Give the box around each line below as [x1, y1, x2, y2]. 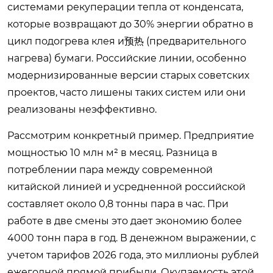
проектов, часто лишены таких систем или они [7, 87, 246, 98]
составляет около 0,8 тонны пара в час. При [7, 198, 229, 210]
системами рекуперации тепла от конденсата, [7, 1, 243, 13]
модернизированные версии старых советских [7, 69, 249, 81]
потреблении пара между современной [7, 164, 213, 175]
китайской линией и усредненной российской [7, 181, 246, 193]
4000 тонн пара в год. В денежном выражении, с [7, 232, 256, 244]
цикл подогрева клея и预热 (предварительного [7, 35, 246, 47]
